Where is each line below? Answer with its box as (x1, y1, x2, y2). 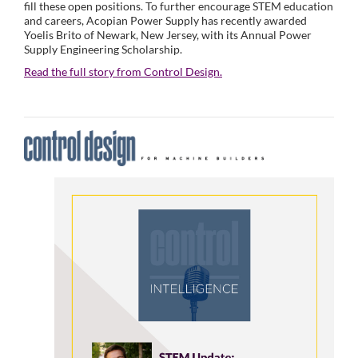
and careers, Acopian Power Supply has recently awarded (24, 14, 307, 28)
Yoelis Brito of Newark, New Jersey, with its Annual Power (24, 28, 312, 42)
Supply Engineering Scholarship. (24, 42, 182, 57)
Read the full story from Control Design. (24, 65, 222, 79)
